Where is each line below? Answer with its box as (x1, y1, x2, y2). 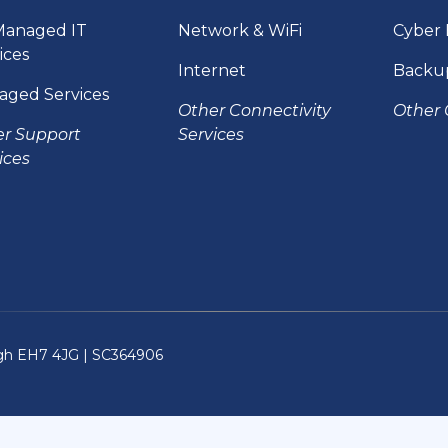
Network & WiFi (178, 20, 303, 40)
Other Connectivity (178, 100, 332, 120)
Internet (178, 60, 247, 80)
